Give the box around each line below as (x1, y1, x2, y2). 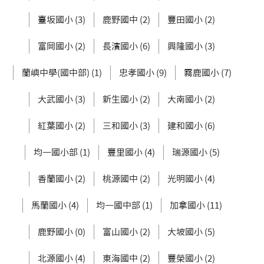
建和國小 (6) (167, 121, 215, 130)
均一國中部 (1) (95, 200, 153, 210)
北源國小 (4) (38, 253, 85, 263)
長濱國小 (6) (103, 41, 150, 51)
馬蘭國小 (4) (31, 200, 79, 210)
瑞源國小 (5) (171, 147, 220, 157)
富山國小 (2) (103, 227, 150, 236)
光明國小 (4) (167, 174, 215, 183)
